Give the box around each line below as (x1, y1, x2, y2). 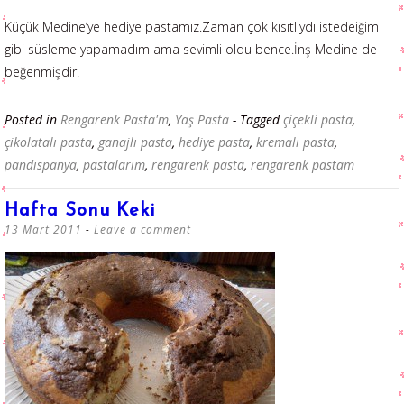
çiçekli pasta (283, 111, 353, 129)
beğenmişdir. (5, 63, 79, 81)
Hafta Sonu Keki (5, 202, 155, 221)
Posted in (5, 111, 60, 129)
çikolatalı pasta (5, 133, 92, 151)
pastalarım (83, 156, 145, 174)
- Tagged (233, 111, 283, 129)
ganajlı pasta (98, 133, 172, 151)
